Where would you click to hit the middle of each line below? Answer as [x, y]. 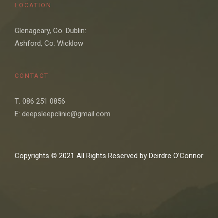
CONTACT [32, 75]
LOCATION [33, 5]
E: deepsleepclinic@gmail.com [63, 114]
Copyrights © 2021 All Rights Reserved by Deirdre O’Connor [109, 155]
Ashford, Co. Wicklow [49, 43]
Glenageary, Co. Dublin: [50, 30]
